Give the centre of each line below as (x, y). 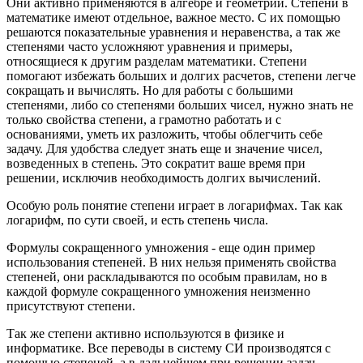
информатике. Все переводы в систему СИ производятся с (169, 348)
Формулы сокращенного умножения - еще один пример (161, 248)
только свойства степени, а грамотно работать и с (144, 120)
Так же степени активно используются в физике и (145, 334)
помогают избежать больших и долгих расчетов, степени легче (181, 76)
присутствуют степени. (71, 306)
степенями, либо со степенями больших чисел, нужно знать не (180, 105)
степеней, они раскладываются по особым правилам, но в (167, 277)
